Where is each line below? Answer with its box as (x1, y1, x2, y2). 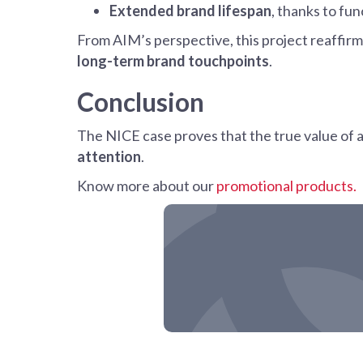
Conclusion (77, 86, 204, 118)
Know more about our (77, 177, 216, 195)
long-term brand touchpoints (77, 52, 269, 70)
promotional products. (216, 177, 357, 195)
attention (77, 147, 141, 166)
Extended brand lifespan (109, 2, 271, 20)
